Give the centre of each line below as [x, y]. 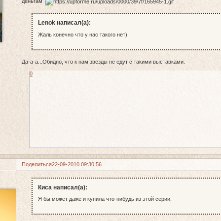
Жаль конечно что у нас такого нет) [82, 34]
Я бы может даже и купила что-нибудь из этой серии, [105, 199]
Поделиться [37, 165]
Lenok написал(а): [64, 23]
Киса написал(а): [62, 187]
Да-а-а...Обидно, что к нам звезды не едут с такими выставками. [104, 61]
